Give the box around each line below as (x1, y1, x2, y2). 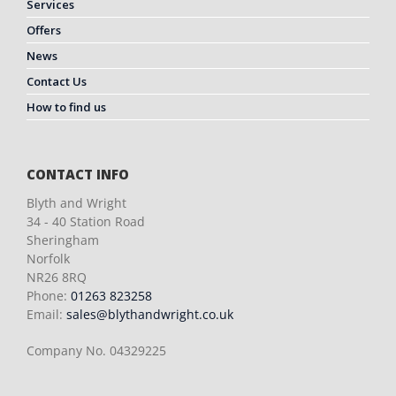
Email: (27, 306, 66, 324)
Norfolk (27, 250, 70, 268)
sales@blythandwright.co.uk (66, 306, 233, 324)
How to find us (27, 99, 106, 116)
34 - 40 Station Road (27, 213, 145, 231)
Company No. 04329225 (27, 342, 166, 360)
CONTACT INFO (27, 165, 129, 184)
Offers (27, 22, 61, 39)
